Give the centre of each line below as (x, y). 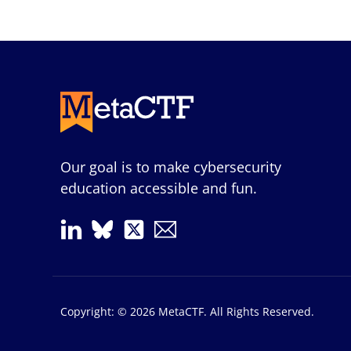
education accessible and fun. (159, 188)
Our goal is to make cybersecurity (171, 166)
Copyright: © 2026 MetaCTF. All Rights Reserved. (188, 311)
